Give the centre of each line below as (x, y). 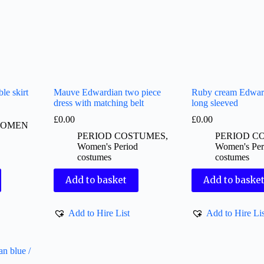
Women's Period (108, 146)
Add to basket (96, 180)
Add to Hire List (99, 213)
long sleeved (214, 103)
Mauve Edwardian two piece (108, 92)
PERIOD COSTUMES (122, 136)
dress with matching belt (99, 103)
